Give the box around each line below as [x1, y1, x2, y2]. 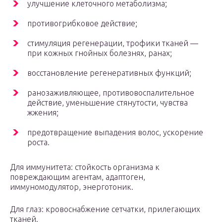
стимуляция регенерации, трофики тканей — [27, 39, 198, 48]
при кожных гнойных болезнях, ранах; [27, 49, 172, 58]
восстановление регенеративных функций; [27, 68, 191, 78]
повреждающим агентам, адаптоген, [10, 172, 145, 182]
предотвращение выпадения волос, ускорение [27, 128, 203, 137]
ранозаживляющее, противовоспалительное [27, 88, 194, 98]
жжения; [27, 108, 58, 117]
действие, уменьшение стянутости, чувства [27, 98, 188, 108]
